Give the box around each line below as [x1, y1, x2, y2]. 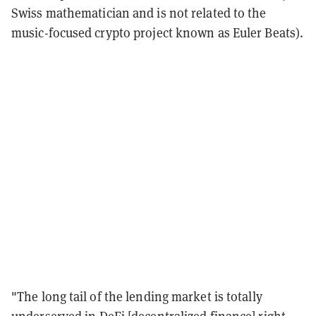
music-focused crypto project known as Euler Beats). [11, 24, 304, 41]
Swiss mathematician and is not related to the [11, 4, 267, 21]
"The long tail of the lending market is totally [11, 288, 262, 305]
